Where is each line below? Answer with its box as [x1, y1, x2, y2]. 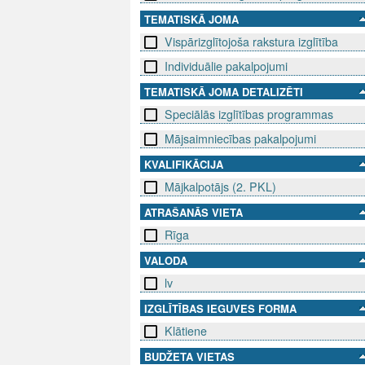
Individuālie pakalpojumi [165, 58, 288, 75]
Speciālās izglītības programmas [165, 106, 333, 123]
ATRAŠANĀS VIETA [144, 204, 243, 221]
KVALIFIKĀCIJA [144, 156, 223, 173]
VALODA [144, 253, 187, 269]
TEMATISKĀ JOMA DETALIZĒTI [144, 84, 303, 100]
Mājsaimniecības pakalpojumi [165, 130, 316, 147]
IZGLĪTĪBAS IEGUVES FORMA [144, 301, 297, 317]
